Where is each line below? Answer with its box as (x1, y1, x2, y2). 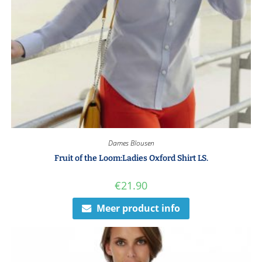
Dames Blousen (108, 138, 154, 149)
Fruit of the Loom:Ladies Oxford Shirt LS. (54, 153, 208, 164)
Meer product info (96, 202, 180, 215)
